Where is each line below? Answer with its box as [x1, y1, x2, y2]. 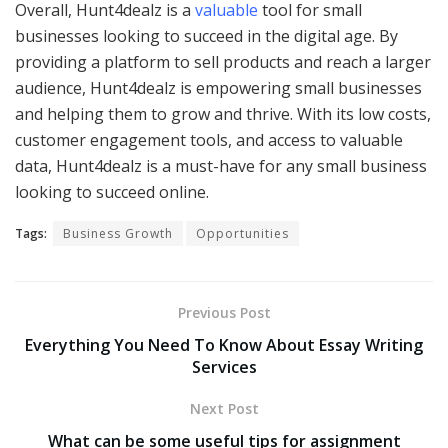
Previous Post [177, 302, 271, 322]
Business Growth [63, 224, 173, 242]
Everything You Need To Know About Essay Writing [25, 333, 423, 356]
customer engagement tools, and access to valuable [15, 128, 403, 151]
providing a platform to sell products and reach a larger [15, 50, 431, 73]
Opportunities [196, 224, 289, 242]
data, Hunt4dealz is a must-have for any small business [15, 154, 427, 177]
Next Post [189, 398, 259, 418]
